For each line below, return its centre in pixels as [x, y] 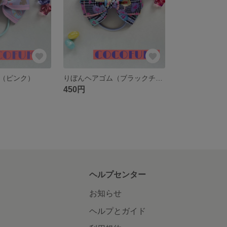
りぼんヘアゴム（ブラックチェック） [159, 78]
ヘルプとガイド [117, 211]
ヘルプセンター [117, 174]
